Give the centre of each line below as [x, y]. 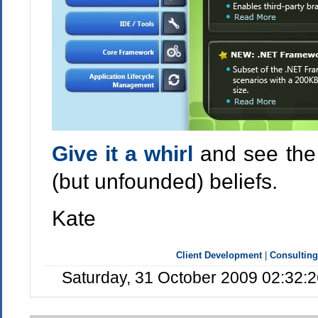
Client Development [219, 255]
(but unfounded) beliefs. [164, 181]
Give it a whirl [126, 153]
